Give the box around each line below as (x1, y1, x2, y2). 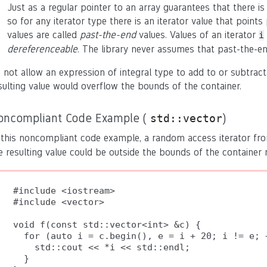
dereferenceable (7, 44, 77, 55)
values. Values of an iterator (136, 29, 259, 41)
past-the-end (80, 29, 136, 41)
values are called (7, 29, 80, 41)
